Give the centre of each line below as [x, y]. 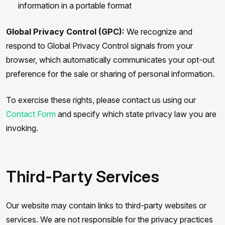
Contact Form [31, 114]
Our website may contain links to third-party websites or [106, 205]
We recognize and [158, 32]
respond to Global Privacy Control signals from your [99, 46]
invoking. [22, 128]
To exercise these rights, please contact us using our [101, 100]
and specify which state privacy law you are [136, 114]
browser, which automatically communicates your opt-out [110, 60]
